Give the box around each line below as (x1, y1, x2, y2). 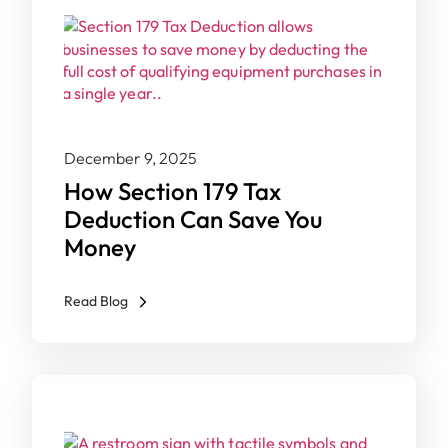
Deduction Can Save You (64, 204, 322, 234)
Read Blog (64, 292, 128, 310)
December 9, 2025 (64, 148, 197, 168)
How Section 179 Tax (64, 176, 281, 206)
